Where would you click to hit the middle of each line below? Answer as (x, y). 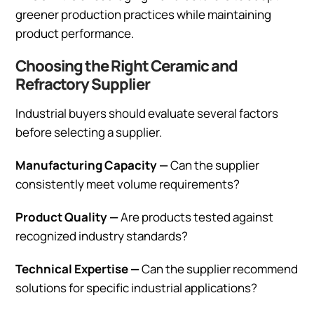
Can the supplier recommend (219, 268)
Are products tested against (196, 217)
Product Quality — (67, 217)
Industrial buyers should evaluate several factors (147, 113)
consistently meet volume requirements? (128, 184)
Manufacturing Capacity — (92, 165)
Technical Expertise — (77, 268)
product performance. (75, 33)
